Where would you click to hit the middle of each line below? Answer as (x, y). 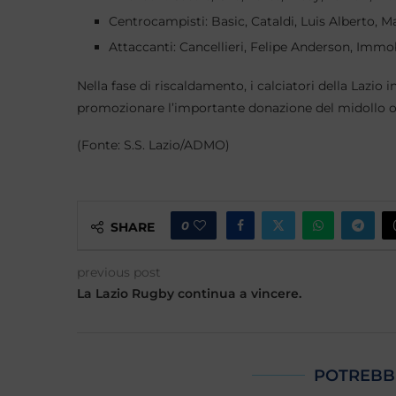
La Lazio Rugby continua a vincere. (189, 293)
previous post (119, 272)
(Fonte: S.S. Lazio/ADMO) (153, 145)
